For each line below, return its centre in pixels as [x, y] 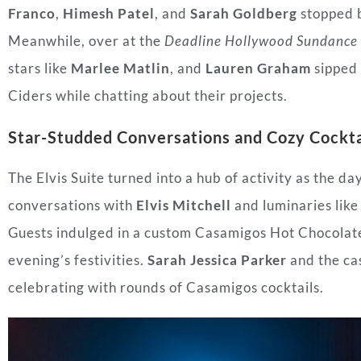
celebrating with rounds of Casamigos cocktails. [166, 288]
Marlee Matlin [120, 68]
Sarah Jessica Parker [217, 260]
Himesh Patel [109, 14]
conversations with [72, 205]
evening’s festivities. [78, 260]
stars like [39, 68]
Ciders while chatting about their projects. [148, 96]
